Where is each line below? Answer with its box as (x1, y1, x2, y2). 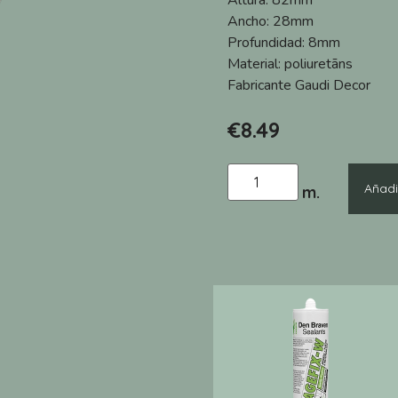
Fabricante (227, 76, 295, 95)
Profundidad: (227, 33, 308, 52)
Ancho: (227, 12, 273, 31)
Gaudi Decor (295, 76, 370, 95)
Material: (227, 54, 284, 74)
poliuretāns (284, 54, 353, 74)
